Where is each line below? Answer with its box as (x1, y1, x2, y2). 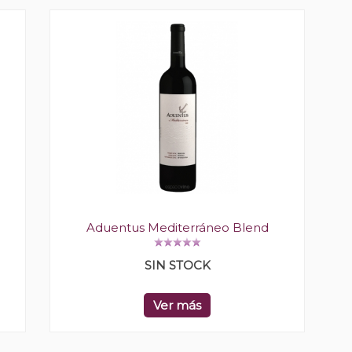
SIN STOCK (144, 258, 211, 273)
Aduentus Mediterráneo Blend (86, 220, 269, 236)
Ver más (153, 298, 201, 313)
